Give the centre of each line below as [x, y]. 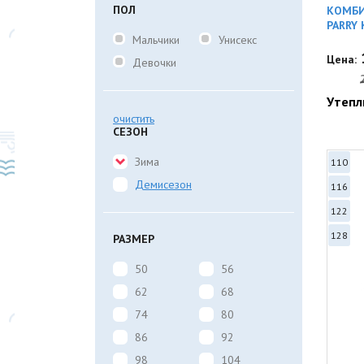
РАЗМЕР [134, 239]
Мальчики [156, 40]
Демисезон [163, 184]
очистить [134, 119]
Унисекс [237, 40]
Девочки [154, 63]
